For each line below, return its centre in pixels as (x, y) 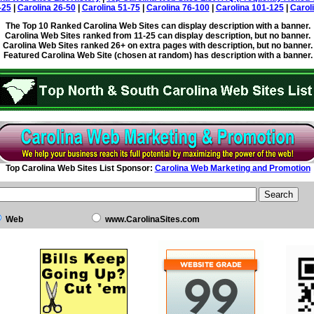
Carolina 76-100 (178, 8)
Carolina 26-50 (46, 8)
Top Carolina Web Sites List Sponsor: (80, 168)
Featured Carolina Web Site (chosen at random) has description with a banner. (158, 55)
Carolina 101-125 (250, 8)
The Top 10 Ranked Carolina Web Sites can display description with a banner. (158, 26)
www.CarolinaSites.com (152, 219)
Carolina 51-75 (111, 8)
